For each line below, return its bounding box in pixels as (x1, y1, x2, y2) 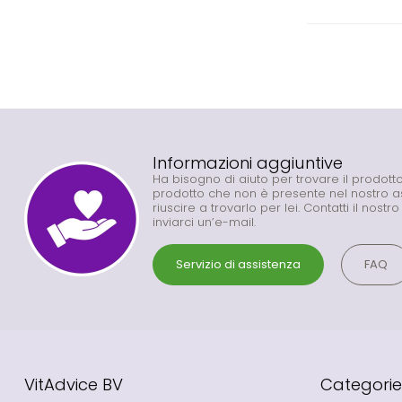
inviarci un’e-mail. (153, 213, 256, 231)
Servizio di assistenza (176, 255, 301, 273)
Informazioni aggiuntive (153, 151, 343, 174)
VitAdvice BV (24, 372, 123, 396)
